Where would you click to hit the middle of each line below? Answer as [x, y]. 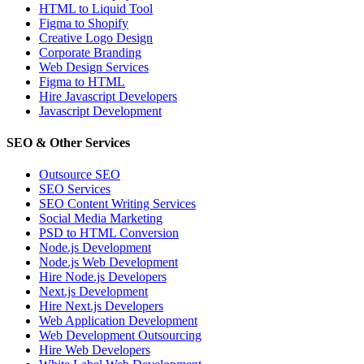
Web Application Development [118, 321]
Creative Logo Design [96, 37]
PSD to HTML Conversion [109, 233]
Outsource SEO [80, 175]
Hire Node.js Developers [103, 277]
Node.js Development [95, 248]
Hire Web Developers [95, 350]
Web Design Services [94, 67]
